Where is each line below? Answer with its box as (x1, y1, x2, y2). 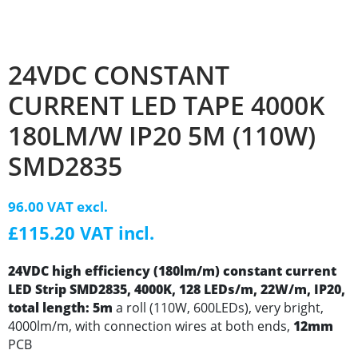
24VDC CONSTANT (8, 58, 229, 93)
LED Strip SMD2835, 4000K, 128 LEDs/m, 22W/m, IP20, (8, 280, 345, 299)
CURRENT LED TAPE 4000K (8, 88, 324, 123)
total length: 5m (8, 299, 113, 317)
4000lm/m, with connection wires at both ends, (8, 317, 293, 336)
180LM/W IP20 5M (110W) (8, 118, 316, 153)
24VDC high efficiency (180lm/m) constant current (8, 262, 336, 280)
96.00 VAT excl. (8, 197, 108, 217)
